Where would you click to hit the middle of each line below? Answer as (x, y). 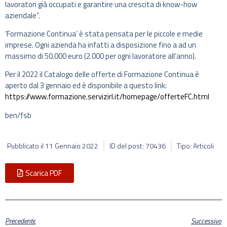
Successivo (206, 220)
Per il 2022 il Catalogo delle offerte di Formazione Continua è (102, 74)
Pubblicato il (26, 146)
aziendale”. (23, 15)
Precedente (20, 220)
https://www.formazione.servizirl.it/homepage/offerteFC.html (107, 97)
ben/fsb (18, 115)
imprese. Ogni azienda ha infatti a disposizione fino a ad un (101, 45)
